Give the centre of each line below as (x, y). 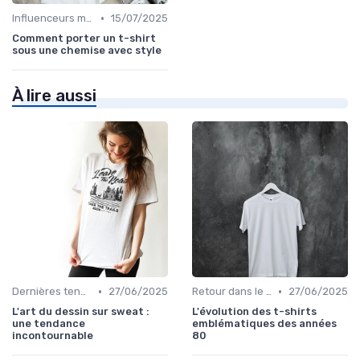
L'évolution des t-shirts (254, 312)
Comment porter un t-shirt (84, 39)
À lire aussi (54, 96)
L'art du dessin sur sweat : (81, 312)
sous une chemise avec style (87, 51)
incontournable (53, 336)
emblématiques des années (264, 324)
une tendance (49, 324)
